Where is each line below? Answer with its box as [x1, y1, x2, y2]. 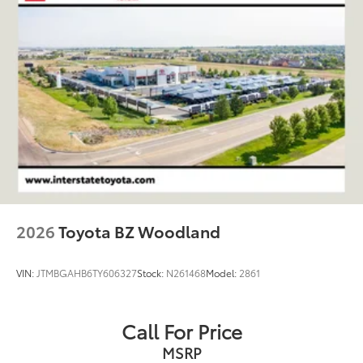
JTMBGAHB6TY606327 [36, 266, 137, 280]
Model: [206, 266, 239, 280]
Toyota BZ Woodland [58, 220, 220, 243]
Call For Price [121, 317, 242, 345]
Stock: [137, 266, 166, 280]
